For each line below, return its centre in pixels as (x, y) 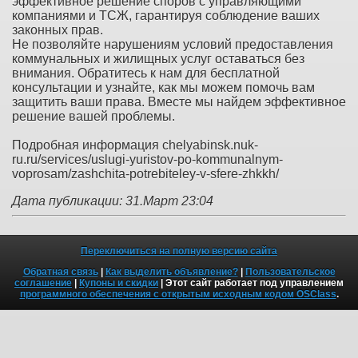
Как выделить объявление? (171, 272)
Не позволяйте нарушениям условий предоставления (173, 45)
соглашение (43, 283)
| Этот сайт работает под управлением (251, 283)
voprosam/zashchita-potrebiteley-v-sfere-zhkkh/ (145, 174)
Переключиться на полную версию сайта (179, 251)
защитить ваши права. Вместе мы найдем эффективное (179, 102)
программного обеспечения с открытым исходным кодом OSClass (178, 294)
